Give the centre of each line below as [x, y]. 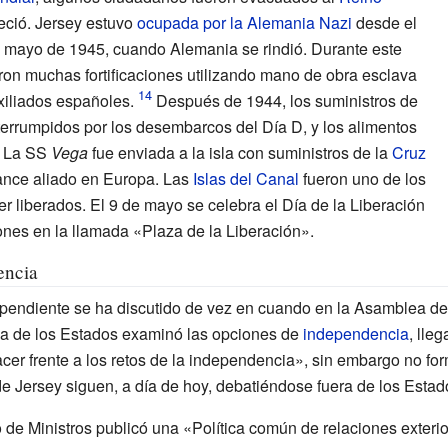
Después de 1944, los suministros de [284, 100]
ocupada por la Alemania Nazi [244, 22]
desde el [384, 22]
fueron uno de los [362, 178]
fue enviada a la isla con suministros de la [239, 152]
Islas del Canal [245, 178]
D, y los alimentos [353, 126]
